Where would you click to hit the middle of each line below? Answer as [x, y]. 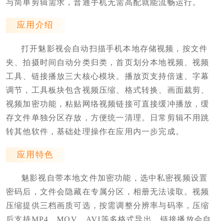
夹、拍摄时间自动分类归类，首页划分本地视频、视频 [108, 62]
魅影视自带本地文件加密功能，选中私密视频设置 [114, 178]
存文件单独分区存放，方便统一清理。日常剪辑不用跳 [108, 117]
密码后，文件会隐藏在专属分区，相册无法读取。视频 [108, 192]
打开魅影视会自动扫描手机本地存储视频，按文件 [114, 48]
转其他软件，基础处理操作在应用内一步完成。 [95, 131]
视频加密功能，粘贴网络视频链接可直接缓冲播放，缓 [108, 104]
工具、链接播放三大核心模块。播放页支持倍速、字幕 [108, 76]
